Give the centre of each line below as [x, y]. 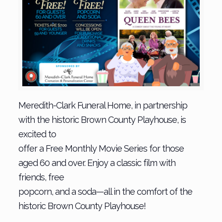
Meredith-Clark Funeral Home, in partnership [103, 105]
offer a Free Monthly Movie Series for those [101, 148]
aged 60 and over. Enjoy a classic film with [97, 163]
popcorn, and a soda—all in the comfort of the [105, 191]
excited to [37, 134]
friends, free [41, 177]
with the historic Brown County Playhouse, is [102, 119]
